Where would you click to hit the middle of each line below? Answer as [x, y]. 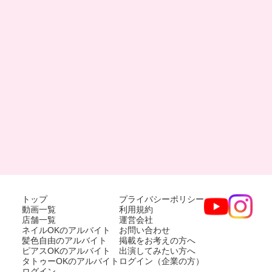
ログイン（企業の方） [161, 261]
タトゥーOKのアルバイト [70, 261]
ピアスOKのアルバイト [66, 250]
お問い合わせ [144, 230]
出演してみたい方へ [157, 250]
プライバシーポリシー [161, 199]
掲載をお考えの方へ [157, 240]
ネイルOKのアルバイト [66, 230]
